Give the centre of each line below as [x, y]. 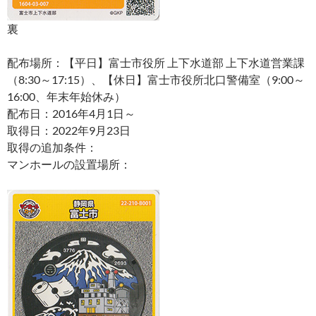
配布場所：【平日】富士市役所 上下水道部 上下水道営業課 [156, 62]
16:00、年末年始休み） [66, 96]
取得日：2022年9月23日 [69, 130]
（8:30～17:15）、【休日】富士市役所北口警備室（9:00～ [156, 79]
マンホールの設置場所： [69, 164]
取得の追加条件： [52, 147]
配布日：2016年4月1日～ [71, 113]
